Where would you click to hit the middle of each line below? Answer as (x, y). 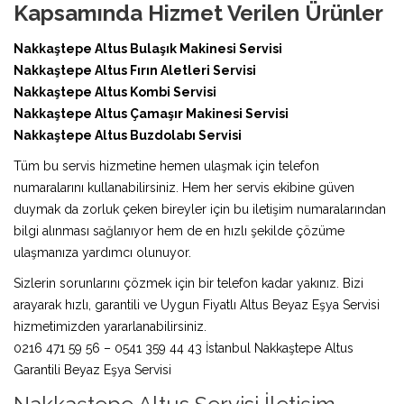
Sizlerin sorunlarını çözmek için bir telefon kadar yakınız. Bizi (188, 283)
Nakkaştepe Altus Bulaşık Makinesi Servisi (148, 48)
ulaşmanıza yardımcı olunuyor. (102, 252)
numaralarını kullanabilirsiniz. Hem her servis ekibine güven (184, 187)
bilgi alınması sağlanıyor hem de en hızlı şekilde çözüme (179, 230)
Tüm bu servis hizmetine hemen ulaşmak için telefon (166, 165)
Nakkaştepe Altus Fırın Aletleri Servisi (135, 70)
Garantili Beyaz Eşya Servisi (92, 369)
